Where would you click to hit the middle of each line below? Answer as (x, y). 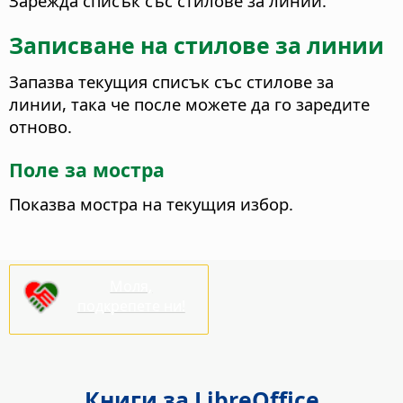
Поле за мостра (87, 170)
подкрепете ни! (131, 305)
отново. (40, 127)
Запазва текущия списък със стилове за (171, 82)
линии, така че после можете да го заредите (189, 104)
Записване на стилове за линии (197, 45)
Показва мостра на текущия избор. (151, 204)
